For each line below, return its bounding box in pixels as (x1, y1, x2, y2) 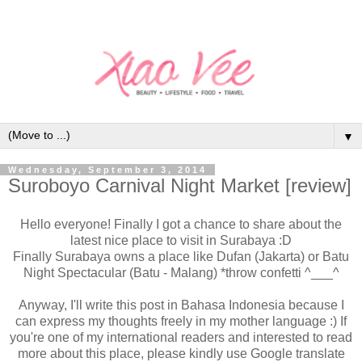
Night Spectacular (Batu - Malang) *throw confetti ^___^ (23, 265, 339, 280)
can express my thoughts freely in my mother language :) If (15, 314, 347, 328)
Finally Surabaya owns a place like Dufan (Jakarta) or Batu (13, 249, 349, 263)
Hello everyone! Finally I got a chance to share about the (20, 217, 342, 231)
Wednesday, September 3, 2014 (8, 164, 207, 175)
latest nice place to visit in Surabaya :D (70, 233, 292, 247)
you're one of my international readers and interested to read (10, 330, 352, 344)
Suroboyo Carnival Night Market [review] (8, 174, 351, 196)
